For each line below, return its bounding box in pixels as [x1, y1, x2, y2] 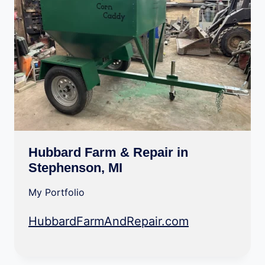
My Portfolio [28, 186, 85, 198]
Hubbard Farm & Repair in [28, 145, 188, 160]
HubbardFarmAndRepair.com [28, 214, 189, 228]
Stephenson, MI [28, 160, 122, 175]
